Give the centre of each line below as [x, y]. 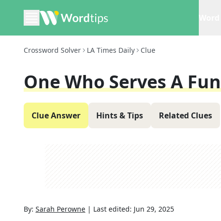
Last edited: [113, 209]
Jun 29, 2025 [154, 209]
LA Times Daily [111, 50]
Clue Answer [56, 115]
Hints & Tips [120, 115]
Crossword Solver [52, 50]
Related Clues [185, 115]
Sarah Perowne [60, 209]
